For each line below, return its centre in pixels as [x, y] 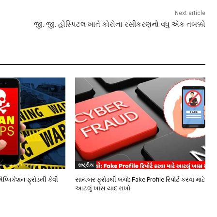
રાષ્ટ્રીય [85, 164]
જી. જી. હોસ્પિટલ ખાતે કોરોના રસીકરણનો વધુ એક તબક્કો [119, 24]
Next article [190, 13]
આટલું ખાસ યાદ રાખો [102, 188]
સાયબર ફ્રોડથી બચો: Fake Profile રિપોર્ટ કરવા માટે [140, 179]
